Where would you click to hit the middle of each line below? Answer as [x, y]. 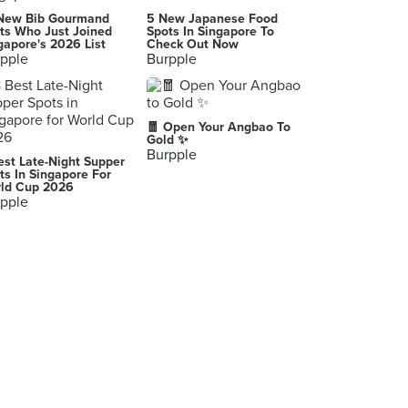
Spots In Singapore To [210, 31]
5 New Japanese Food [212, 19]
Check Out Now [193, 44]
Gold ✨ [168, 140]
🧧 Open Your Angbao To [219, 127]
